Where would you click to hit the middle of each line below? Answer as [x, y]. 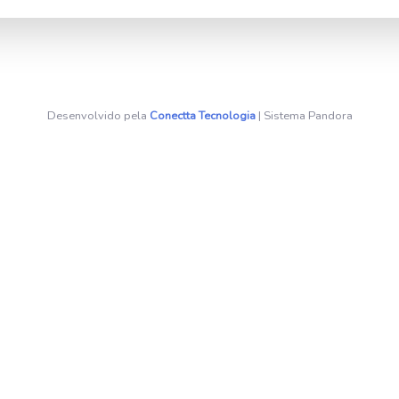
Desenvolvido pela [98, 116]
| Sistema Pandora [304, 116]
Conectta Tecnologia [202, 116]
